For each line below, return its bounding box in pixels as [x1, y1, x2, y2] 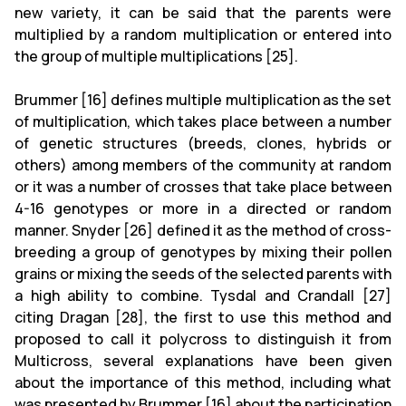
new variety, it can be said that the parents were [14, 2, 391, 23]
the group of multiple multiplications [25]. [14, 45, 298, 66]
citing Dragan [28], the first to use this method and [14, 306, 391, 327]
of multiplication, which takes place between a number [14, 111, 391, 131]
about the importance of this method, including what [14, 372, 391, 392]
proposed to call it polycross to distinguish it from [14, 328, 391, 349]
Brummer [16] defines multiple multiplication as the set [14, 89, 391, 110]
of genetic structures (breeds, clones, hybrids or [14, 132, 391, 153]
